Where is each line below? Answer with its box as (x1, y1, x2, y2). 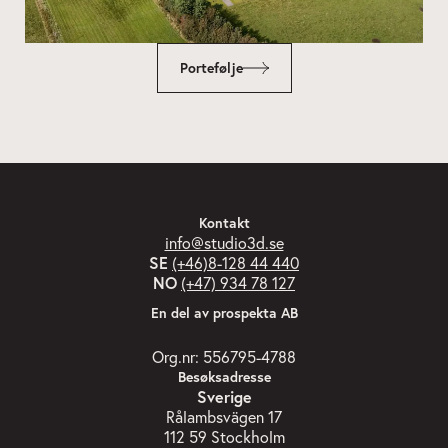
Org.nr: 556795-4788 (152, 346, 296, 367)
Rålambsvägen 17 (166, 406, 282, 427)
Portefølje (179, 58, 243, 77)
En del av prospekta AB (150, 304, 298, 322)
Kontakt (198, 214, 250, 232)
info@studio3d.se (164, 232, 284, 253)
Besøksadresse (177, 368, 271, 386)
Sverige (196, 386, 252, 407)
